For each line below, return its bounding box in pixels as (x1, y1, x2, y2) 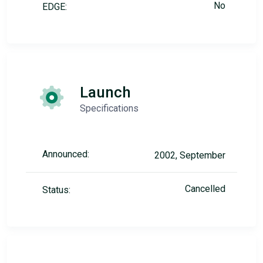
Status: (42, 184, 70, 195)
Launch (80, 83, 131, 101)
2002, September (154, 150, 225, 161)
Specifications (80, 103, 139, 114)
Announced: (42, 149, 89, 160)
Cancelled (185, 183, 225, 194)
